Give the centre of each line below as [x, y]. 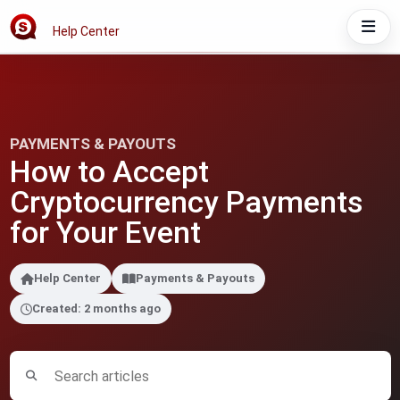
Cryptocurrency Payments [186, 202]
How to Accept [109, 171]
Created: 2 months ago [96, 308]
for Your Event [105, 232]
